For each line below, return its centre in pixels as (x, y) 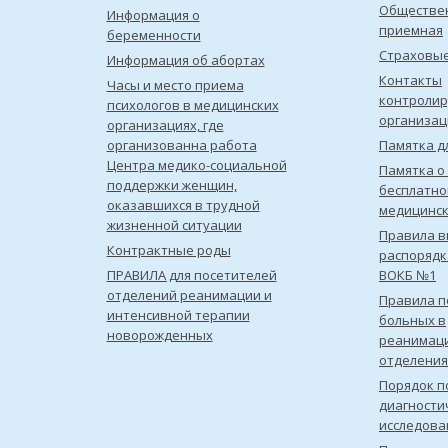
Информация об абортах (185, 60)
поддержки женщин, (171, 185)
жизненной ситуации (174, 225)
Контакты (410, 80)
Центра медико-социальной (196, 165)
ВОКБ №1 (407, 275)
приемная (411, 30)
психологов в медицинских (192, 105)
